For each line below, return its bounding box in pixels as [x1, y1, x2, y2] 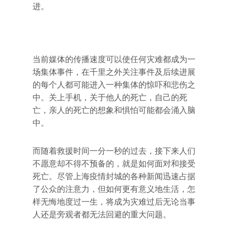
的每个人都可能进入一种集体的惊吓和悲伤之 [33, 80, 195, 90]
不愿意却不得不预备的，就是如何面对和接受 [33, 159, 195, 168]
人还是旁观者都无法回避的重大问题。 [33, 210, 171, 219]
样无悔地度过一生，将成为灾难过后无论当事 [33, 197, 195, 207]
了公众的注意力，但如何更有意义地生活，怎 [33, 184, 195, 194]
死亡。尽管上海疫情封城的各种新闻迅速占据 [33, 172, 195, 181]
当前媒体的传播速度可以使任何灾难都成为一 [33, 54, 195, 64]
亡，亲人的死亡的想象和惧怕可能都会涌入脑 [33, 105, 195, 115]
